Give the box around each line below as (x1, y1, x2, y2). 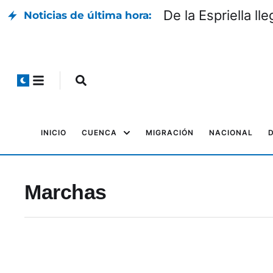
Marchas (24, 180, 107, 204)
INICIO (41, 128, 66, 137)
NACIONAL (209, 128, 253, 137)
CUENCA (82, 128, 117, 137)
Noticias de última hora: (24, 9, 151, 21)
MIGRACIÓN (146, 128, 194, 137)
